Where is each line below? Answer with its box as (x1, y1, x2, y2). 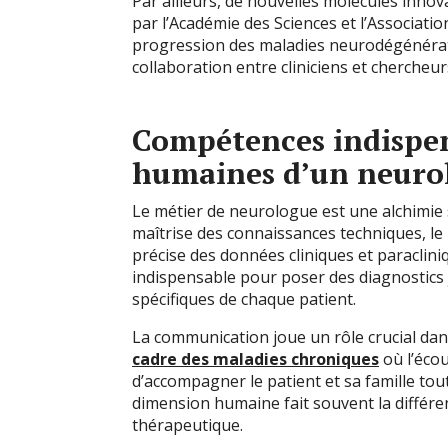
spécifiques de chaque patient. (132, 288, 356, 310)
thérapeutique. (132, 414, 243, 436)
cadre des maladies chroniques (132, 348, 379, 370)
